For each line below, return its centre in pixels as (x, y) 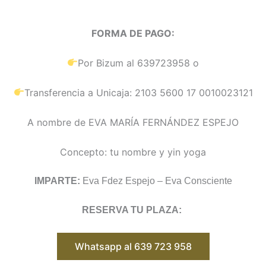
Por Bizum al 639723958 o (139, 63)
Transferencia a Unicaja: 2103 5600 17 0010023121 (138, 92)
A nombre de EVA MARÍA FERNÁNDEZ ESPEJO (133, 122)
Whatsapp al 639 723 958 (133, 247)
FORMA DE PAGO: (133, 33)
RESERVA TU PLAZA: (132, 210)
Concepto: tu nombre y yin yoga (133, 152)
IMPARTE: (57, 180)
